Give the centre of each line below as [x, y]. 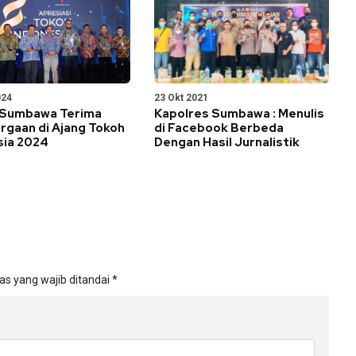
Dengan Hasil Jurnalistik [227, 142]
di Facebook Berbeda [219, 128]
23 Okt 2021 [181, 98]
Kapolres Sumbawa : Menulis [239, 114]
